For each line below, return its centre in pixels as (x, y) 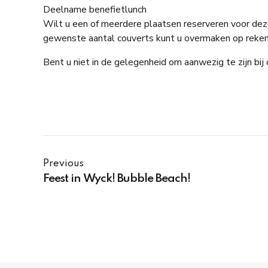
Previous (63, 164)
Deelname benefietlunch (95, 10)
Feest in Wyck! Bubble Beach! (117, 179)
